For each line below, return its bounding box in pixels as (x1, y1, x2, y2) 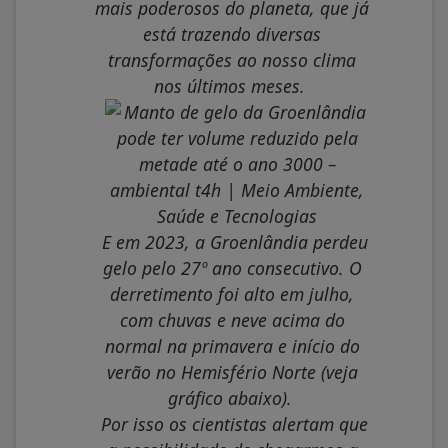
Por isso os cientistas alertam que (101, 412, 368, 437)
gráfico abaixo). (167, 386, 292, 411)
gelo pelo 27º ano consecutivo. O (102, 256, 362, 281)
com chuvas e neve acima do (119, 308, 345, 333)
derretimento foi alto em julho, (110, 282, 354, 307)
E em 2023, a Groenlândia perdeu (101, 230, 368, 255)
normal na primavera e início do (104, 334, 360, 359)
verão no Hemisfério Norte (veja (106, 360, 358, 385)
